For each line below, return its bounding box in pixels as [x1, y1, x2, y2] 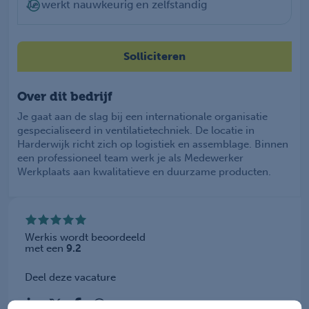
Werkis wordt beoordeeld [25, 231, 146, 244]
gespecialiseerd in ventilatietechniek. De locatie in [17, 124, 255, 137]
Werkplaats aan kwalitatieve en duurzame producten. [17, 166, 271, 179]
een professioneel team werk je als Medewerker [17, 152, 243, 165]
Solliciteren [123, 50, 186, 63]
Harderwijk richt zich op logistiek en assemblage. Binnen [17, 138, 288, 151]
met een [25, 242, 66, 255]
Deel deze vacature [25, 271, 116, 284]
